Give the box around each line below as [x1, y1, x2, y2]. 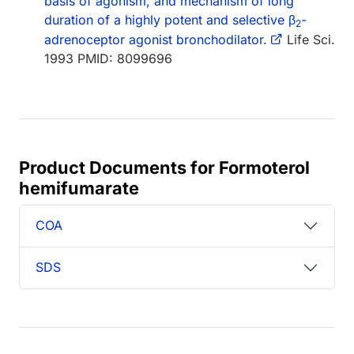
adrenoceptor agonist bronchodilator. [44, 31, 267, 47]
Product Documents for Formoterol [19, 156, 310, 178]
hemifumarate [19, 177, 139, 198]
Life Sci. [283, 31, 335, 47]
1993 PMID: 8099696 [44, 50, 172, 66]
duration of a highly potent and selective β [44, 11, 296, 28]
